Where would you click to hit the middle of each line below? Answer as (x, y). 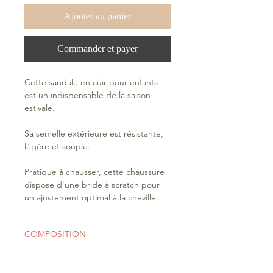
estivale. (40, 108)
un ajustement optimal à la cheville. (93, 198)
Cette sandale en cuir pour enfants (91, 83)
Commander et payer (97, 49)
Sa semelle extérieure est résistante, (94, 134)
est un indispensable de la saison (87, 95)
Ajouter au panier (97, 16)
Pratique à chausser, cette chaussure (94, 172)
